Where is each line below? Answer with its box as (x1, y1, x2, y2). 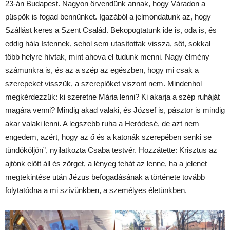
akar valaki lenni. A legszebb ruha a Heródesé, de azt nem (5, 119, 199, 128)
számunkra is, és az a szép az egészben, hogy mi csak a (5, 65, 199, 74)
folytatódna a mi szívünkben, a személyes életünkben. (5, 185, 187, 195)
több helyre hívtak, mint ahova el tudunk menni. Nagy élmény (5, 52, 209, 61)
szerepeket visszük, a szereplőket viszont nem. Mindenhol (5, 79, 202, 88)
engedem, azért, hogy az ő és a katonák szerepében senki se (5, 132, 212, 141)
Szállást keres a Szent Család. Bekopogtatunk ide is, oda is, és (5, 25, 217, 34)
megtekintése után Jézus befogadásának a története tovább (5, 172, 205, 181)
